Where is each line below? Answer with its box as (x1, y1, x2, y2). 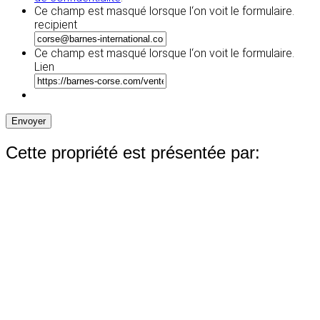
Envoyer (11, 115, 46, 126)
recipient (34, 17, 77, 31)
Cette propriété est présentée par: (6, 142, 260, 162)
